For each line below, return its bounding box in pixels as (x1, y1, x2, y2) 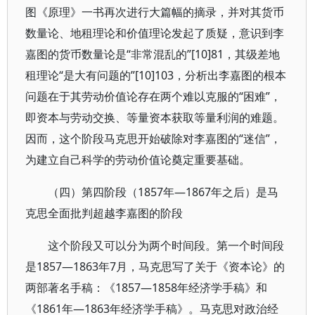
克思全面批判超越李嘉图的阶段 (25, 205, 183, 221)
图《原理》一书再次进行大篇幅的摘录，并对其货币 (25, 4, 284, 20)
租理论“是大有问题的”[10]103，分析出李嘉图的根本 (25, 67, 286, 83)
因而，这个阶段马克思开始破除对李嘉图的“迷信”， (25, 131, 281, 146)
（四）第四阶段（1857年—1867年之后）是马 (48, 184, 278, 200)
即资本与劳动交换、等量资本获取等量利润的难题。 (25, 110, 284, 125)
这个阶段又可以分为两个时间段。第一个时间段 (48, 238, 284, 253)
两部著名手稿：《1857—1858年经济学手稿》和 (25, 280, 267, 295)
